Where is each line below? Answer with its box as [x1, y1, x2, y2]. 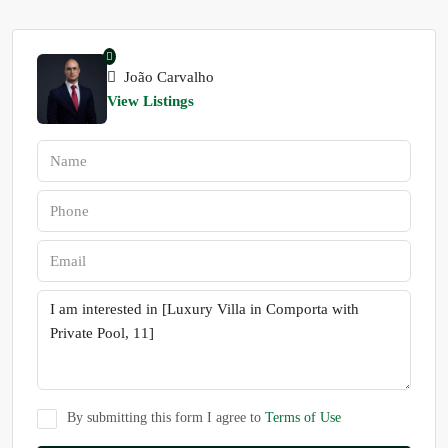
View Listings [107, 93, 194, 109]
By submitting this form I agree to [67, 410, 265, 425]
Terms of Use [265, 410, 341, 425]
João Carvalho [120, 69, 214, 85]
